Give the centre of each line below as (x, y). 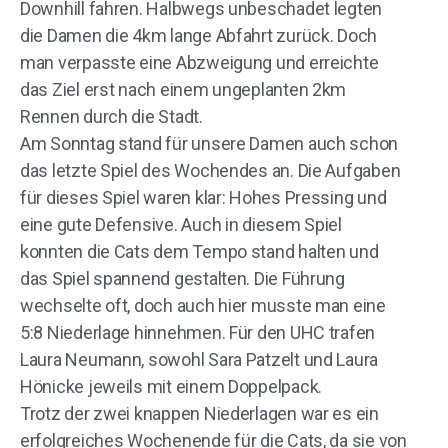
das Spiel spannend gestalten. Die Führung (182, 278)
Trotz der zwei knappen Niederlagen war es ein (199, 413)
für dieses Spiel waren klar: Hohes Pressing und (203, 197)
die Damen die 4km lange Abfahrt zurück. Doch (199, 35)
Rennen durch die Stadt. (111, 116)
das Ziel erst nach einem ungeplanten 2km (183, 89)
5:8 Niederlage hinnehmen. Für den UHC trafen (198, 332)
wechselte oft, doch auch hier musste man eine (203, 305)
